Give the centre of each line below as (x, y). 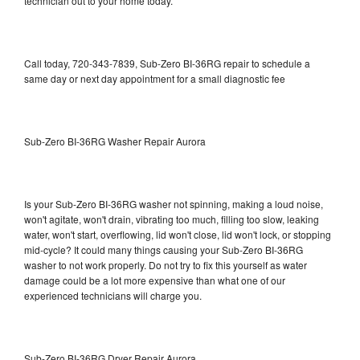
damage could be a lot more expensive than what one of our (155, 280)
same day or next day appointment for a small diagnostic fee (155, 78)
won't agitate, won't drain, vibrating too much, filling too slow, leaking (172, 219)
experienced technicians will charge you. (113, 295)
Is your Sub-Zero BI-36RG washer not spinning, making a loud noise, (174, 203)
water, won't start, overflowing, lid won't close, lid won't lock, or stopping (178, 234)
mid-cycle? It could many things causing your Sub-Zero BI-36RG (164, 249)
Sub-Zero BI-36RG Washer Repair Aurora (115, 141)
